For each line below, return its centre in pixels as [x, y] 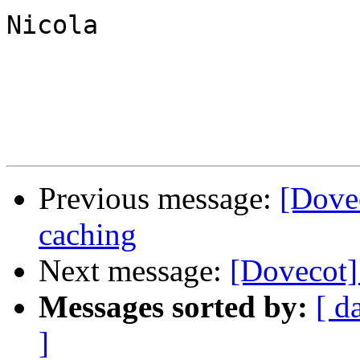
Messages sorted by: [173, 307]
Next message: [134, 271]
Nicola [52, 25]
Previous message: [159, 198]
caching [88, 235]
